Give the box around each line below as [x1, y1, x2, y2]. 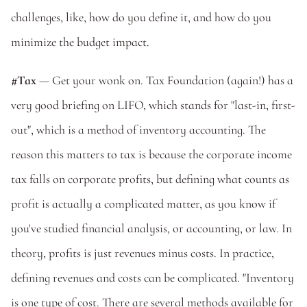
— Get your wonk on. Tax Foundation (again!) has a [36, 73, 293, 88]
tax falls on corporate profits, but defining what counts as [11, 171, 289, 186]
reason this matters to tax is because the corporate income [11, 147, 292, 162]
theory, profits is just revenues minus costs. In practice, [11, 245, 274, 260]
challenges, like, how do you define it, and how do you [11, 10, 271, 25]
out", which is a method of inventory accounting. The [11, 122, 266, 137]
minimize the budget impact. [11, 34, 149, 49]
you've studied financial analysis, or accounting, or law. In [11, 221, 292, 236]
